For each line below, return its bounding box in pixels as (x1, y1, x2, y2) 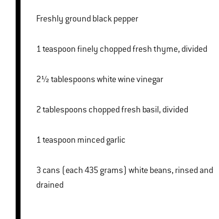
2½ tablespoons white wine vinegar (97, 74, 163, 85)
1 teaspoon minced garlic (77, 134, 126, 146)
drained (36, 179, 64, 191)
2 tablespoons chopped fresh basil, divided (88, 104, 188, 115)
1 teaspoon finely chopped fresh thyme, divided (77, 44, 207, 55)
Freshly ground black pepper (36, 13, 138, 24)
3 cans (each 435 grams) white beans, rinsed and (36, 165, 43, 176)
